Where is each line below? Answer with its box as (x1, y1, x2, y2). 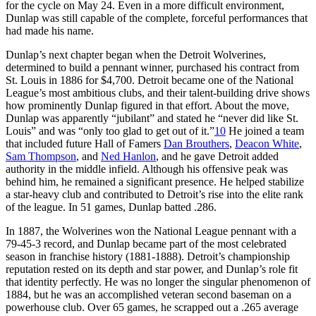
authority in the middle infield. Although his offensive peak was (6, 162, 288, 175)
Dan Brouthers (164, 137, 229, 150)
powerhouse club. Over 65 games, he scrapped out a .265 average (6, 300, 298, 313)
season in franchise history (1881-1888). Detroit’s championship (6, 250, 290, 262)
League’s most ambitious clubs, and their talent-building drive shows (6, 86, 310, 99)
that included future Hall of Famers (6, 137, 164, 150)
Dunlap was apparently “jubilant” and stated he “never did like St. (6, 111, 298, 124)
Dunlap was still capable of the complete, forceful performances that (6, 11, 308, 24)
